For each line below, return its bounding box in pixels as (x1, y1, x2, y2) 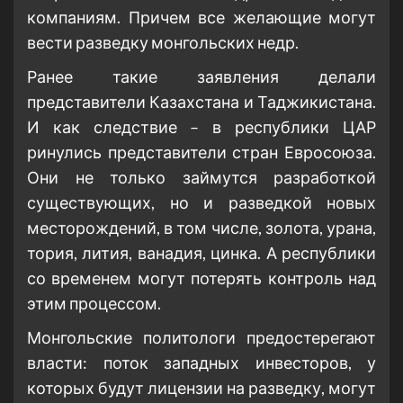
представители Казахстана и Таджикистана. (27, 92, 376, 112)
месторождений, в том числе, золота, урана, (27, 218, 376, 238)
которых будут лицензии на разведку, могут (27, 378, 376, 399)
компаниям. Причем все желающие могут (27, 7, 376, 28)
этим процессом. (27, 293, 161, 314)
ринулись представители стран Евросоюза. (27, 142, 376, 163)
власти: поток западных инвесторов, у (27, 353, 376, 373)
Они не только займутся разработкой (27, 167, 376, 188)
